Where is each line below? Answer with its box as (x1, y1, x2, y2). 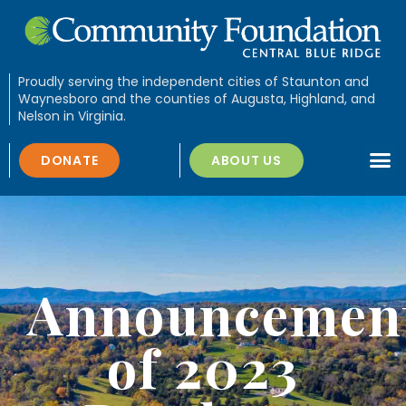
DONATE (41, 150, 99, 169)
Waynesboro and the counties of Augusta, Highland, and (17, 89, 375, 108)
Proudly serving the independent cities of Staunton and (17, 72, 369, 91)
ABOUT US (211, 150, 282, 169)
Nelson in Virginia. (17, 106, 126, 125)
